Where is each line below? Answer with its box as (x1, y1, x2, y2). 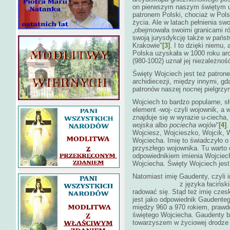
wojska (132, 121, 155, 129)
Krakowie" (132, 42, 162, 49)
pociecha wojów (169, 121, 216, 129)
